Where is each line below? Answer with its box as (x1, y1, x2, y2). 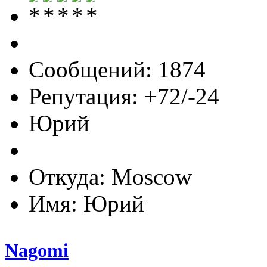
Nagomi (5, 240, 69, 262)
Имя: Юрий (29, 190, 144, 216)
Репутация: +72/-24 (29, 83, 219, 109)
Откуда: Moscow (29, 163, 192, 190)
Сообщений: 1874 (29, 56, 206, 82)
